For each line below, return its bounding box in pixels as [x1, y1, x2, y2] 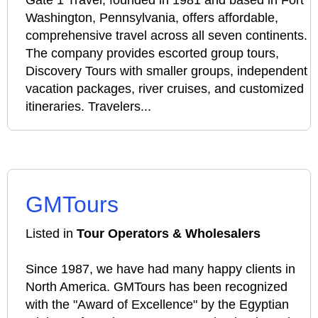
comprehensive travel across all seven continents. [26, 28, 307, 43]
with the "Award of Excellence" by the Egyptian [26, 297, 289, 312]
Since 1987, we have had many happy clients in [26, 262, 295, 276]
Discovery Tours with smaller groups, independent [26, 64, 307, 78]
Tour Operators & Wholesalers [77, 226, 261, 241]
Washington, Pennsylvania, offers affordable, [26, 11, 278, 25]
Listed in [26, 226, 77, 241]
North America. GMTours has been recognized [26, 280, 287, 294]
